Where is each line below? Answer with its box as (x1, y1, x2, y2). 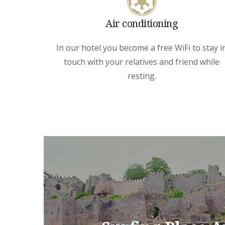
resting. (127, 70, 156, 81)
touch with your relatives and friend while (64, 56, 219, 67)
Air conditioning (105, 16, 178, 30)
